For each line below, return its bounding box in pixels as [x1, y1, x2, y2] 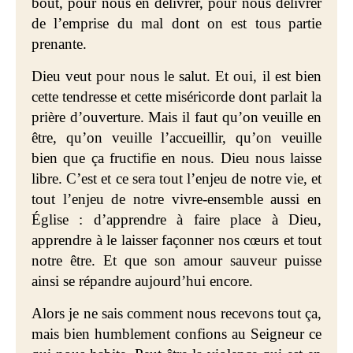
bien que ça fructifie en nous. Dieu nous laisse [32, 150, 321, 166]
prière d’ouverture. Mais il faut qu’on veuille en [32, 109, 321, 125]
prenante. [32, 35, 87, 52]
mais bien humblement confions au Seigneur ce [32, 325, 321, 342]
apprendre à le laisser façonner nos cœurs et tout [32, 232, 321, 248]
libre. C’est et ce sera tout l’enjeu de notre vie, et [32, 170, 321, 187]
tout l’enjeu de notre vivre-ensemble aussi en [32, 191, 321, 207]
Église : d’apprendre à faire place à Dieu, [32, 211, 321, 228]
